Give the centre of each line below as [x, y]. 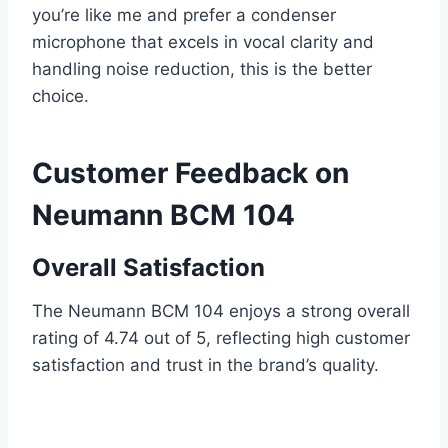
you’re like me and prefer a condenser [184, 15]
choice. [60, 96]
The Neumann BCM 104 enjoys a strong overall [221, 311]
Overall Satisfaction [148, 268]
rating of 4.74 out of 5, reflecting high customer [221, 338]
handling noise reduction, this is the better [202, 69]
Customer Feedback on [190, 173]
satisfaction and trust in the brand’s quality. [205, 365]
